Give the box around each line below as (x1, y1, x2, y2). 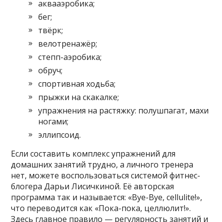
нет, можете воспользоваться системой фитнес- (11, 170, 201, 181)
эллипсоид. (38, 129, 81, 141)
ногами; (38, 116, 69, 127)
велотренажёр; (38, 38, 98, 50)
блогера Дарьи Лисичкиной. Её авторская (11, 181, 174, 192)
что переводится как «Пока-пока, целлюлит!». (11, 203, 191, 214)
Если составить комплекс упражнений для (11, 148, 176, 160)
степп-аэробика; (38, 52, 102, 63)
